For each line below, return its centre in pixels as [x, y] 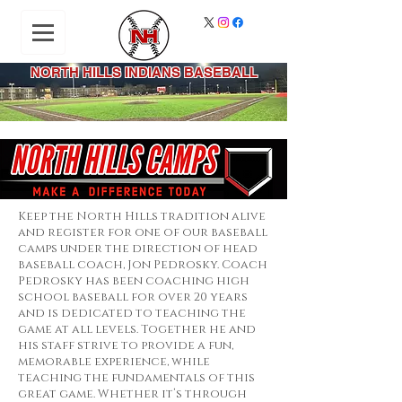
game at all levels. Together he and [137, 329]
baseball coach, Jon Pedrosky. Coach [143, 265]
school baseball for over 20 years [133, 297]
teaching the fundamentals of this [136, 378]
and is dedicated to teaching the [132, 313]
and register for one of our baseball [143, 232]
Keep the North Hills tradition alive [142, 216]
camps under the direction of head [138, 249]
